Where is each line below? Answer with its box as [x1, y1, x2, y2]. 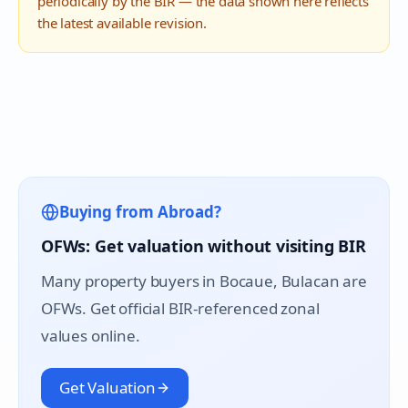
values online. [41, 325, 140, 346]
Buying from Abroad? [59, 201, 221, 222]
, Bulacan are [272, 270, 367, 291]
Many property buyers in [41, 270, 219, 291]
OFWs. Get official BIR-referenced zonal [41, 298, 320, 319]
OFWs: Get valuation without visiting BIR [41, 235, 366, 257]
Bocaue [219, 270, 273, 291]
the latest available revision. [37, 14, 207, 32]
